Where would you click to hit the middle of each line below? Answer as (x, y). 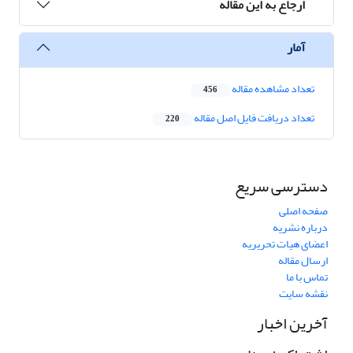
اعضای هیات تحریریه (285, 244)
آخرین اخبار (292, 324)
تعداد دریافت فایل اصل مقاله (253, 118)
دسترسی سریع (281, 187)
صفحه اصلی (303, 211)
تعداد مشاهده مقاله (272, 89)
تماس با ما (307, 277)
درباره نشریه (300, 228)
